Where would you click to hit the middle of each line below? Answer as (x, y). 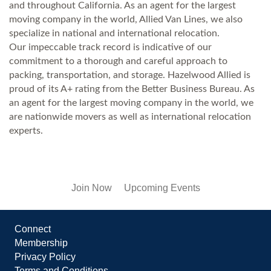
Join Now (91, 188)
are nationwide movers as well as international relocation (130, 116)
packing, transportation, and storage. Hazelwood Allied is (130, 75)
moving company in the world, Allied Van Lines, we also (126, 19)
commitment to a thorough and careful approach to (118, 61)
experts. (26, 130)
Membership (41, 243)
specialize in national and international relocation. (114, 33)
